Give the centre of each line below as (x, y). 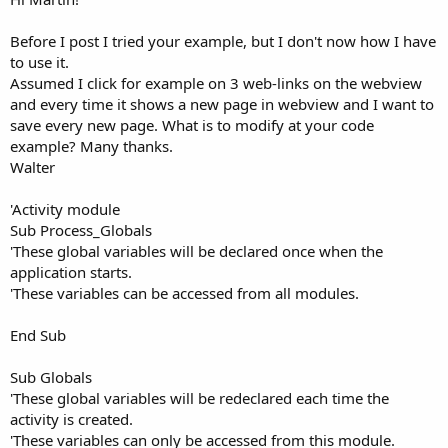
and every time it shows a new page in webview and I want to (222, 103)
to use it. (39, 61)
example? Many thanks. (91, 145)
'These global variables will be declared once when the (196, 250)
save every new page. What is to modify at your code (192, 124)
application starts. (71, 271)
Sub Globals (51, 376)
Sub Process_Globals (81, 229)
